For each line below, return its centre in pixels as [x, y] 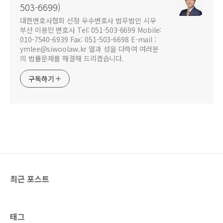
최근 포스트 [30, 178]
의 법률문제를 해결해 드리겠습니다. [72, 58]
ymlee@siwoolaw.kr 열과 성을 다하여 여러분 [89, 49]
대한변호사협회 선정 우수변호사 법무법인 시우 [88, 20]
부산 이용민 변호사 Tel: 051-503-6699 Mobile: [91, 30]
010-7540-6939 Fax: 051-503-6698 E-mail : [88, 39]
